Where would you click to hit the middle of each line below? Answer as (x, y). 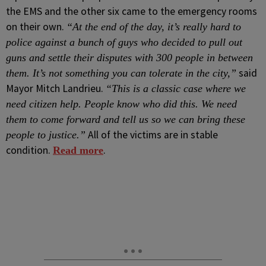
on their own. (36, 27)
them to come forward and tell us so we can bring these (126, 119)
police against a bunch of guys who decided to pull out (124, 42)
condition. (29, 150)
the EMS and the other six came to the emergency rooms (132, 11)
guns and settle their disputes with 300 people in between (129, 58)
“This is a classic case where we (176, 88)
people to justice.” (46, 135)
